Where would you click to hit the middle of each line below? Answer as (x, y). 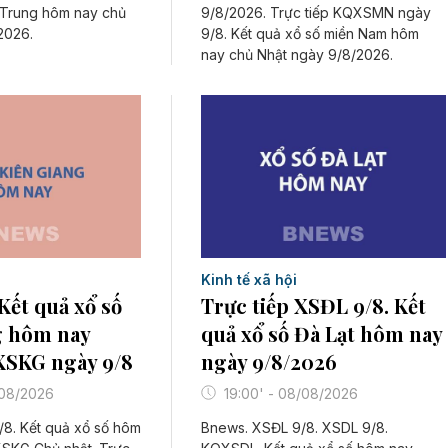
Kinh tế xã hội (249, 279)
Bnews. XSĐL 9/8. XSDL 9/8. (295, 427)
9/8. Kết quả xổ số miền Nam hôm (310, 33)
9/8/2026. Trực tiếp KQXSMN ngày (316, 12)
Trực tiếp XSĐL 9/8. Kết (314, 305)
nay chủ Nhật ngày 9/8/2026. (297, 54)
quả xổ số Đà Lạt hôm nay (322, 333)
